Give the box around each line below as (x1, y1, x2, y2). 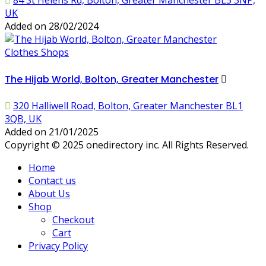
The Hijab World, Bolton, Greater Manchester (5, 72, 218, 86)
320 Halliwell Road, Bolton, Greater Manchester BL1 (13, 99, 243, 112)
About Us (28, 186, 70, 200)
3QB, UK (5, 112, 42, 125)
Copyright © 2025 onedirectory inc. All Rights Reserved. (5, 138, 249, 151)
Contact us (28, 173, 76, 187)
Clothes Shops (5, 46, 69, 59)
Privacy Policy (28, 239, 88, 252)
